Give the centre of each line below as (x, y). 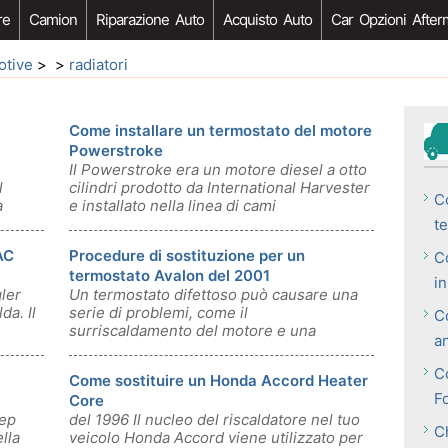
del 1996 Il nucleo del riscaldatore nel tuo (214, 419)
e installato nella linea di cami (172, 205)
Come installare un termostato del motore (220, 130)
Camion (53, 19)
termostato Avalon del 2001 (169, 275)
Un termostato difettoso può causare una (213, 294)
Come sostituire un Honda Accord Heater (218, 380)
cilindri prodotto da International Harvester (219, 187)
